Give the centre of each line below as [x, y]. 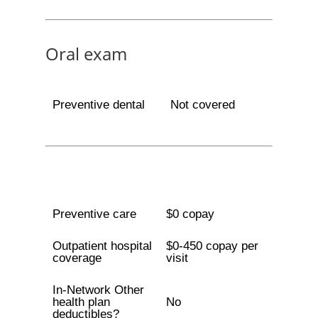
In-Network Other [98, 290]
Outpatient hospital [102, 246]
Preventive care [94, 214]
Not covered [202, 105]
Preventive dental [98, 105]
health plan [81, 302]
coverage [77, 258]
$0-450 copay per [212, 246]
